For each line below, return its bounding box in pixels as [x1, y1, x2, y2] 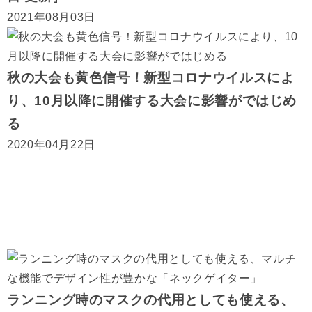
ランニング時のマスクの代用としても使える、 [7, 292, 295, 307]
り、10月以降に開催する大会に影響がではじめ [7, 93, 297, 108]
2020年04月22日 [7, 139, 96, 150]
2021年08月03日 [7, 11, 96, 23]
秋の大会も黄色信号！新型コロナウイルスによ [7, 70, 295, 85]
